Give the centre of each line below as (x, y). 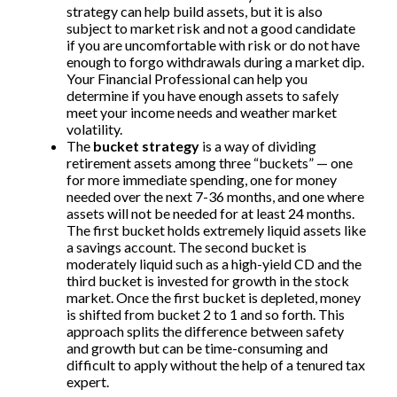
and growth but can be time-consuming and (197, 348)
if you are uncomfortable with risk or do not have (213, 45)
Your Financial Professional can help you (187, 78)
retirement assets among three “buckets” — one (210, 163)
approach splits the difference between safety (205, 331)
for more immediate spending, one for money (202, 179)
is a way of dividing (259, 146)
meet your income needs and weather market (202, 112)
